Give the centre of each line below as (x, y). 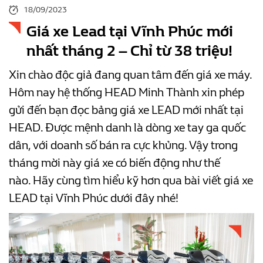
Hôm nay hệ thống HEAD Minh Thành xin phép (127, 92)
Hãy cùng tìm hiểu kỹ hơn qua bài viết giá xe (143, 181)
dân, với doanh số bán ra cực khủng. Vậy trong (123, 145)
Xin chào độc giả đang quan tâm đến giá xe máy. (130, 75)
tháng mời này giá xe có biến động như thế (114, 163)
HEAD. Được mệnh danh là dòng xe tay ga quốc (127, 128)
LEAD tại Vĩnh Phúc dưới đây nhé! (94, 198)
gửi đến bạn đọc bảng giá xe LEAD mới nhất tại (126, 110)
